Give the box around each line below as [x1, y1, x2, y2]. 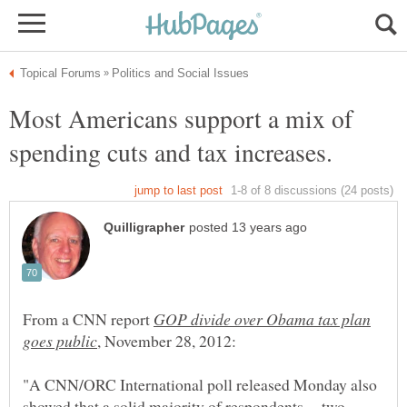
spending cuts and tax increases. [9, 134, 333, 169]
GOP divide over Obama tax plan [154, 308, 371, 331]
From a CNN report [23, 308, 154, 331]
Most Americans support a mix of [9, 101, 352, 135]
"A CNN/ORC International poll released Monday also [23, 373, 377, 396]
